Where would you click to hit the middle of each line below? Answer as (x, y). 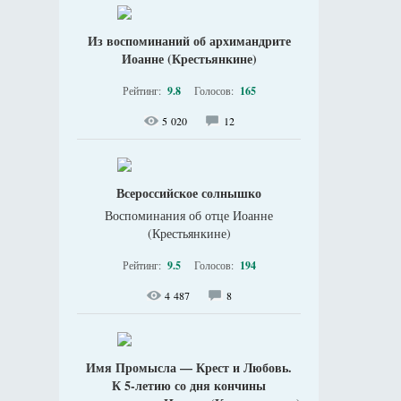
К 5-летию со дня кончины (189, 385)
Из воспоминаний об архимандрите (189, 41)
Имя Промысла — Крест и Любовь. (189, 367)
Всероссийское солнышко (189, 193)
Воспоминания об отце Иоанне (189, 215)
